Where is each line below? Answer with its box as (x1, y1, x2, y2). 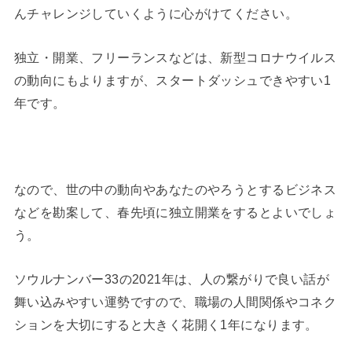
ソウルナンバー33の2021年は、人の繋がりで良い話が (13, 271, 330, 286)
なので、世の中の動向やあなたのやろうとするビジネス (13, 182, 337, 197)
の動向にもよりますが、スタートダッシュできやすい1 (13, 72, 332, 87)
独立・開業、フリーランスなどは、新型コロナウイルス (13, 49, 337, 64)
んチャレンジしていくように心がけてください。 (13, 6, 298, 21)
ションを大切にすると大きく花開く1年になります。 (13, 317, 318, 332)
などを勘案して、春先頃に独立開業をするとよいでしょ (13, 205, 337, 220)
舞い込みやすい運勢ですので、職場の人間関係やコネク (13, 294, 337, 309)
